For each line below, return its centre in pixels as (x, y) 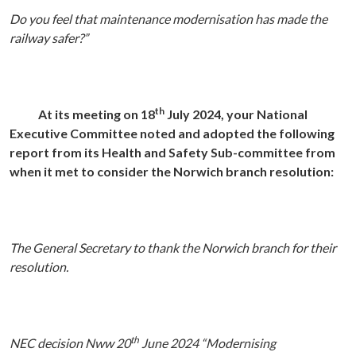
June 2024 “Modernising (207, 343)
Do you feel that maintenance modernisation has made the (168, 19)
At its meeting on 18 (97, 114)
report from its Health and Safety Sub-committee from (172, 153)
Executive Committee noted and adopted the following (172, 133)
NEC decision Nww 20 (70, 343)
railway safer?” (49, 38)
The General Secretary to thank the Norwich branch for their (173, 248)
